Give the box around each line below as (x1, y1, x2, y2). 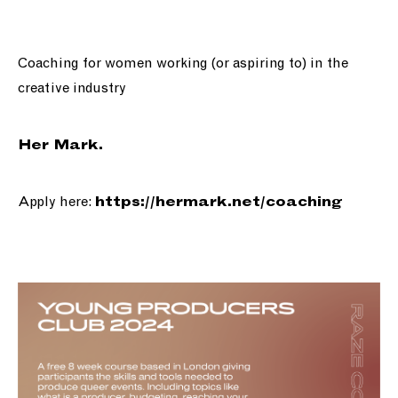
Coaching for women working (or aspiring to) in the (18, 56, 348, 70)
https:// (95, 195, 155, 209)
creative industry (18, 81, 126, 95)
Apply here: (18, 195, 95, 209)
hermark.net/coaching (155, 195, 343, 209)
